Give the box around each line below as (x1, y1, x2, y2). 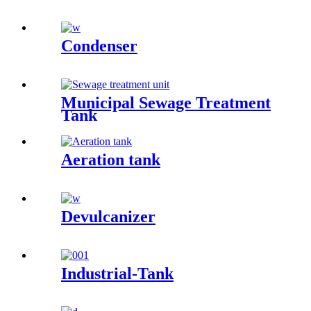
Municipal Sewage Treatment (61, 94, 271, 112)
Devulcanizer (61, 208, 155, 226)
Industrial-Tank (61, 264, 174, 283)
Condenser (61, 37, 137, 56)
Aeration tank (61, 151, 160, 169)
